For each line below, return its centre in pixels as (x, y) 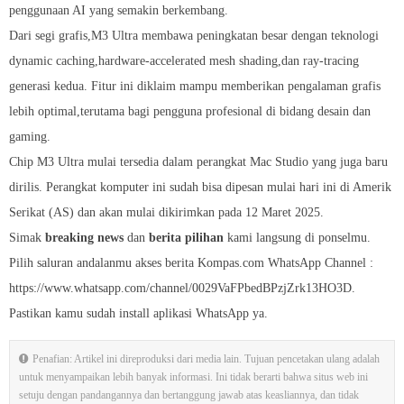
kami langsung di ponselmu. (297, 238)
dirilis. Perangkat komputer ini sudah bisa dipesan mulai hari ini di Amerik (200, 188)
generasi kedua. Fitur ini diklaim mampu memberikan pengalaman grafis (195, 87)
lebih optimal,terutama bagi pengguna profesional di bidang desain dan (190, 112)
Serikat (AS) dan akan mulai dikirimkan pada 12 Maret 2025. (166, 213)
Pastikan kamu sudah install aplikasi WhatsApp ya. (138, 314)
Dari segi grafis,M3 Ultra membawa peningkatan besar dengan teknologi (194, 36)
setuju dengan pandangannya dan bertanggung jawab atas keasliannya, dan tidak (189, 395)
